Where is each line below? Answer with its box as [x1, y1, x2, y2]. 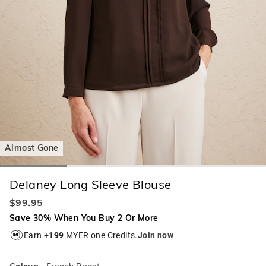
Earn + [24, 230, 49, 240]
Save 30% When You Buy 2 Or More [9, 213, 159, 224]
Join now [137, 230, 174, 240]
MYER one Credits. [64, 230, 138, 240]
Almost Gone [5, 142, 59, 154]
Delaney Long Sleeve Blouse [9, 177, 172, 192]
